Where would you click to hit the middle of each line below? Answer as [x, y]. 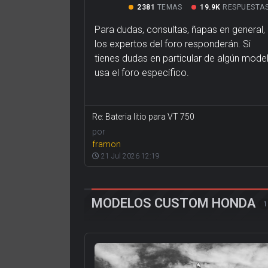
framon [106, 144]
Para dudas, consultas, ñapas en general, [180, 30]
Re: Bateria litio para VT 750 [143, 117]
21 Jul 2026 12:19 [130, 156]
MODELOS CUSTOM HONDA [173, 203]
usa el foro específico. [142, 73]
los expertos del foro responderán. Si [173, 44]
